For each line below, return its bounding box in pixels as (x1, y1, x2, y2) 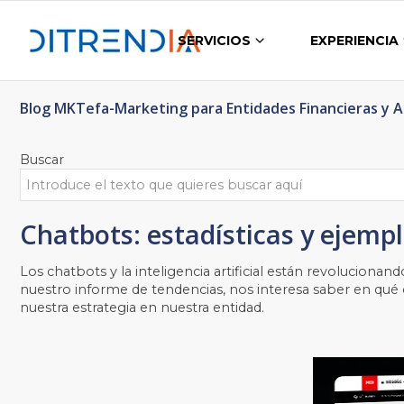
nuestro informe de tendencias (20, 281, 223, 298)
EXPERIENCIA (310, 32, 399, 49)
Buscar (20, 151, 64, 168)
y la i (110, 263, 138, 280)
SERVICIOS (178, 32, 252, 49)
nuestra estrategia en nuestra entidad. (20, 299, 264, 317)
